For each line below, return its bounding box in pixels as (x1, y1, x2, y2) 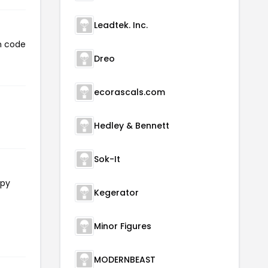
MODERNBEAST (94, 254, 156, 266)
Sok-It (94, 153, 120, 165)
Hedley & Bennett (94, 120, 169, 132)
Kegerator (94, 187, 139, 199)
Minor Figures (94, 220, 151, 232)
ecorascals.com (94, 86, 165, 98)
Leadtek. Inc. (94, 19, 148, 31)
